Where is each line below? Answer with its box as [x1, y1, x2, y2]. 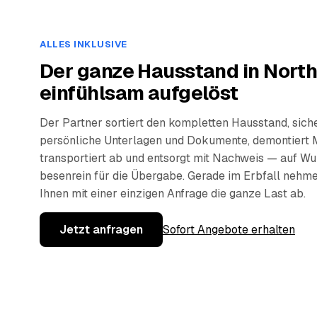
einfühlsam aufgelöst [40, 80, 238, 106]
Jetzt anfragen [59, 222, 143, 238]
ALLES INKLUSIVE [40, 38, 127, 51]
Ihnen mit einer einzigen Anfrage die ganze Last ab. [40, 186, 306, 202]
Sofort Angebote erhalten [163, 222, 295, 238]
